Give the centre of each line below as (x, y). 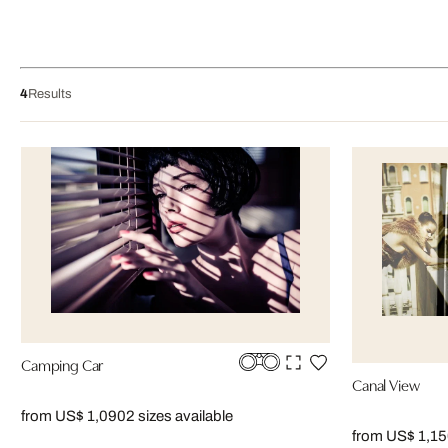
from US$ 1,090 (73, 415)
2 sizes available (179, 415)
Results (50, 94)
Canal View (386, 383)
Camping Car (62, 363)
